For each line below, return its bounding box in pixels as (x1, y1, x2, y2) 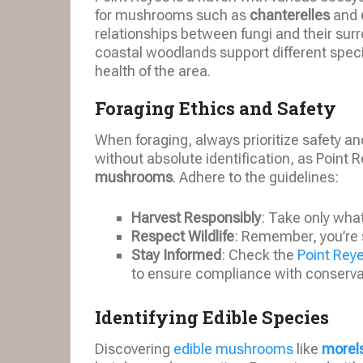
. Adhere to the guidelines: (173, 168, 339, 186)
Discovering (95, 340, 173, 358)
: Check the (221, 246, 297, 263)
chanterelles (250, 6, 330, 23)
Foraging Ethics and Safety (95, 96, 336, 120)
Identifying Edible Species (95, 305, 329, 330)
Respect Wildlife (131, 227, 234, 245)
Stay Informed (131, 246, 221, 263)
